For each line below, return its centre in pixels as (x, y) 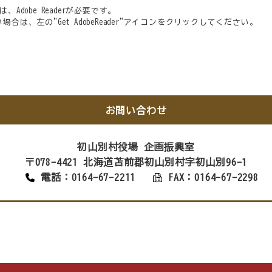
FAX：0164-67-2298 (213, 177)
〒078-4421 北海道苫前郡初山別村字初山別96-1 (136, 162)
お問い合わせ (136, 110)
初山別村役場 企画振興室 (136, 147)
